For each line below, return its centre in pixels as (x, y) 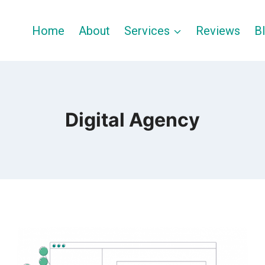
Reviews (218, 30)
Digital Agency (132, 120)
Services (147, 30)
